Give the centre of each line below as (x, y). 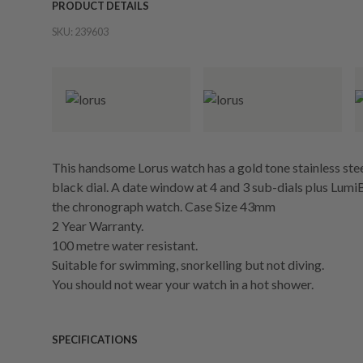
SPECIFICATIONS (95, 340)
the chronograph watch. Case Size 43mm (164, 206)
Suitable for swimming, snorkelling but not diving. (188, 265)
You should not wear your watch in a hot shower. (183, 284)
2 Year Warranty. (98, 226)
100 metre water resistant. (125, 245)
